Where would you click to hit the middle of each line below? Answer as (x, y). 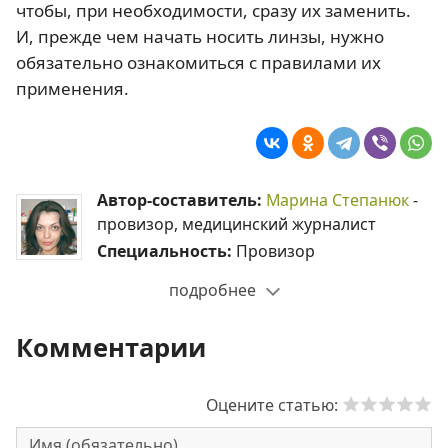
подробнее (212, 290)
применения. (72, 89)
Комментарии (111, 347)
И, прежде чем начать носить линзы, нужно (200, 37)
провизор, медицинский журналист (236, 224)
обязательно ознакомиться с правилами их (198, 63)
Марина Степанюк (337, 200)
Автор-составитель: (181, 200)
